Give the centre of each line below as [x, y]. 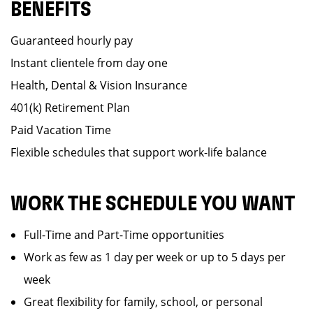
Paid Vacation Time [61, 130]
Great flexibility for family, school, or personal [143, 302]
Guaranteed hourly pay [72, 41]
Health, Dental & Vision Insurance [99, 85]
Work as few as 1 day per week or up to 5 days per [155, 257]
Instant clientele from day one [89, 63]
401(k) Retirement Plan [70, 108]
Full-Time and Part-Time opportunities [124, 235]
